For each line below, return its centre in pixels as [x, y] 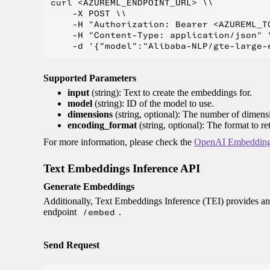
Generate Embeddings [89, 187]
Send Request [71, 245]
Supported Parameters [90, 78]
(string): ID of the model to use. [153, 104]
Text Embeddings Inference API [122, 169]
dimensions [90, 115]
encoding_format [102, 125]
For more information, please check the [119, 142]
